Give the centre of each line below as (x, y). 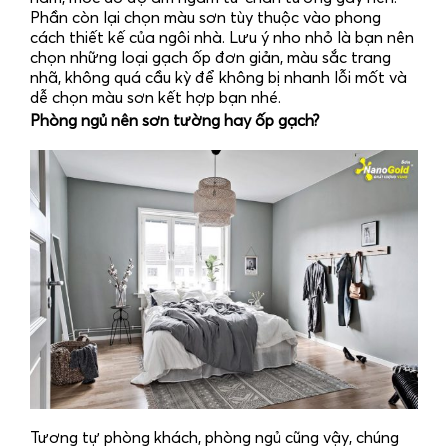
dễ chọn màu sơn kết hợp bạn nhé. (155, 98)
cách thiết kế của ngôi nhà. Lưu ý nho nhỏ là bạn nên (222, 38)
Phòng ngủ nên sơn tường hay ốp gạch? (174, 121)
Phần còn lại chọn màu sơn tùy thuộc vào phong (205, 18)
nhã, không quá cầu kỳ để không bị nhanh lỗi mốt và (218, 78)
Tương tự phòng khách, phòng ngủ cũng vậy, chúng (214, 437)
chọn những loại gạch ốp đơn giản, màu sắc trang (210, 58)
